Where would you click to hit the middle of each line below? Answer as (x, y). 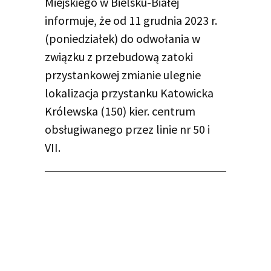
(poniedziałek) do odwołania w (122, 39)
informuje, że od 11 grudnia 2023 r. (131, 21)
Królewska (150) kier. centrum (120, 111)
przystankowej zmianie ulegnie (123, 75)
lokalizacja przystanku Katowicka (129, 93)
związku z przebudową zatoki (119, 57)
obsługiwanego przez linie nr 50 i (127, 129)
